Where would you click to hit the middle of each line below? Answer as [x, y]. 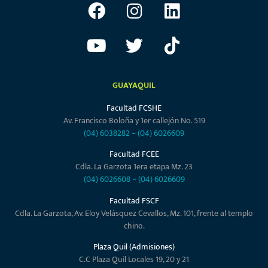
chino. [134, 226]
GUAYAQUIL [134, 85]
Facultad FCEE [134, 154]
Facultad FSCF [134, 200]
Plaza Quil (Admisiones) [134, 246]
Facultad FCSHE [134, 108]
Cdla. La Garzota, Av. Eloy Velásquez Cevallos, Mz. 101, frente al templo [134, 213]
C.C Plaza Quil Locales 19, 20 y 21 [134, 259]
